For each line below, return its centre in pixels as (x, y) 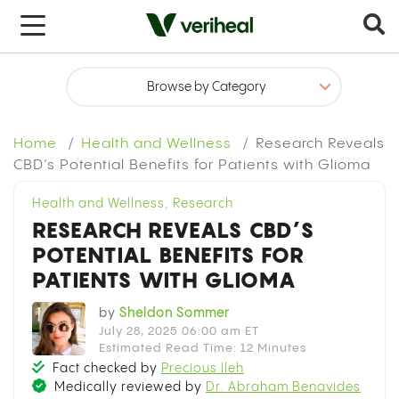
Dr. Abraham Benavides (283, 387)
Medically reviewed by (128, 387)
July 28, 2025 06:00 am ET (179, 331)
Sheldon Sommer (175, 313)
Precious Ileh (203, 369)
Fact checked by (105, 369)
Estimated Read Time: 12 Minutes (203, 348)
